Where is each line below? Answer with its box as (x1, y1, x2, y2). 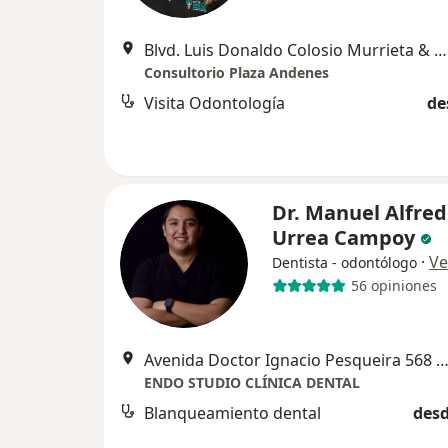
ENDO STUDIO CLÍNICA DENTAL (144, 372, 360, 392)
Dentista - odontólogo (272, 252, 417, 272)
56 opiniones (350, 276, 437, 296)
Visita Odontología (144, 91, 285, 114)
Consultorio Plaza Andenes (144, 62, 329, 82)
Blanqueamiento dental (144, 401, 321, 424)
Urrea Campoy (272, 223, 420, 251)
